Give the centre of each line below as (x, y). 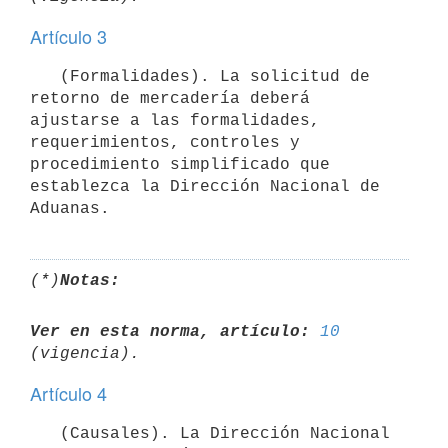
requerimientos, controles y (165, 142)
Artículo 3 (68, 36)
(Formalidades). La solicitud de (45, 76)
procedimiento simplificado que (180, 164)
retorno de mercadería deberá (170, 98)
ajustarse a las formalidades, (175, 120)
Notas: (90, 280)
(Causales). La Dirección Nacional (45, 433)
